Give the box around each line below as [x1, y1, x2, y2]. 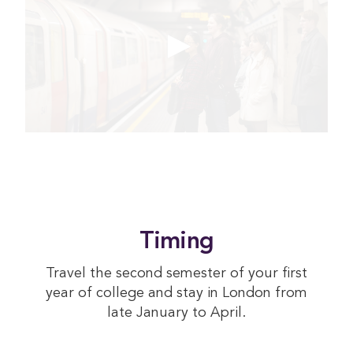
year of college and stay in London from [46, 286, 307, 301]
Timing [139, 230, 214, 255]
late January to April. [107, 306, 246, 321]
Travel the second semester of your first [46, 266, 307, 281]
